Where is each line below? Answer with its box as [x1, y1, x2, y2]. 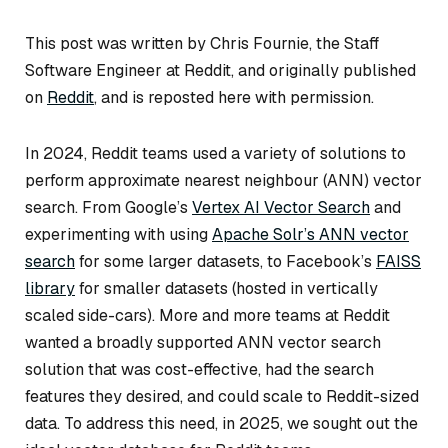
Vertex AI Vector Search [192, 196, 370, 218]
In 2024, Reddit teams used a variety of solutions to [25, 142, 406, 164]
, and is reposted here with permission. [94, 87, 374, 108]
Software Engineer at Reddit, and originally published [25, 60, 416, 81]
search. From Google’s [25, 196, 192, 218]
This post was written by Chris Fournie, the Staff [25, 33, 379, 54]
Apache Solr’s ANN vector [212, 223, 409, 245]
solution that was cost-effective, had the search [25, 358, 374, 380]
